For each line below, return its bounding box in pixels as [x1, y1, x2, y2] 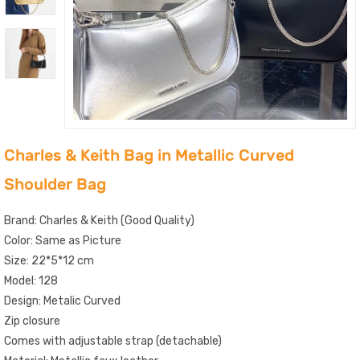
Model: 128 [4, 273, 58, 288]
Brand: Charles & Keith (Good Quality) [4, 213, 194, 227]
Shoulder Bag [4, 174, 106, 194]
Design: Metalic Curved [4, 293, 121, 308]
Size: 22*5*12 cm [4, 253, 94, 268]
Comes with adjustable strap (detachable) [4, 333, 222, 348]
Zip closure [4, 313, 60, 328]
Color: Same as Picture [4, 233, 121, 247]
